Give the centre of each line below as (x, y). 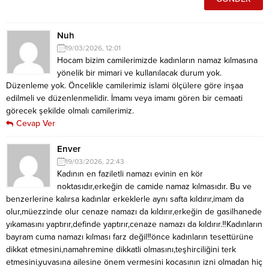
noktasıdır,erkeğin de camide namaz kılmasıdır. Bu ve (154, 186)
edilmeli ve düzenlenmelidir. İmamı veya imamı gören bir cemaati (124, 98)
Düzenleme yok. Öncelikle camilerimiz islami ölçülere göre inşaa (125, 85)
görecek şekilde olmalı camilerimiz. (70, 110)
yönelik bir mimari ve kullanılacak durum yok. (139, 73)
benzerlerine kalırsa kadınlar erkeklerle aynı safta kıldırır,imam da (125, 199)
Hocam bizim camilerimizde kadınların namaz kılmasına (157, 60)
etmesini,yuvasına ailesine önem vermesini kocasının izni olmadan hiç (134, 262)
